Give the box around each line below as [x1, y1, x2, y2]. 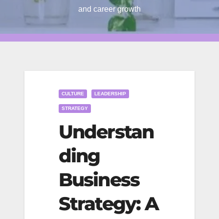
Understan [59, 120, 153, 143]
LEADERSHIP [94, 91, 126, 96]
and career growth [78, 5, 141, 13]
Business [59, 168, 139, 191]
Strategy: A [59, 192, 159, 215]
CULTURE [62, 91, 84, 96]
